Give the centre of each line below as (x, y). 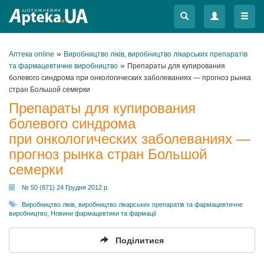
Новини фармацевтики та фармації (103, 213)
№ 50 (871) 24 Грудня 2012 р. (65, 187)
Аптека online (32, 54)
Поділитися (140, 240)
